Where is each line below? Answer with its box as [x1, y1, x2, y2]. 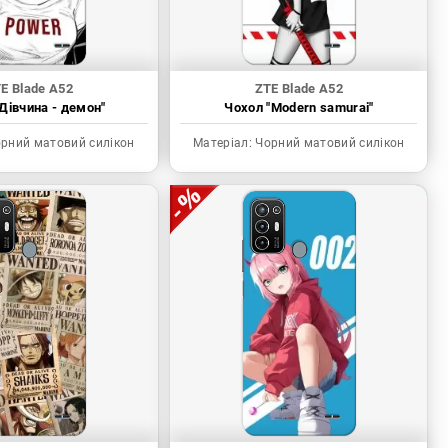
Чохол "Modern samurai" [224, 100, 374, 116]
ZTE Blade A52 [254, 81, 344, 97]
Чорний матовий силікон [252, 136, 405, 151]
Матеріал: [193, 136, 253, 151]
